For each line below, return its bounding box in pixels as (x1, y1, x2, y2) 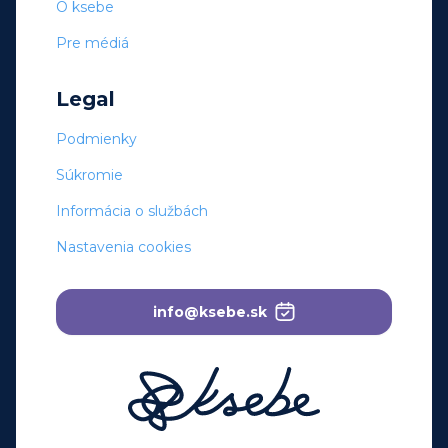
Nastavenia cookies (56, 237, 191, 256)
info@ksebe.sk (153, 302, 267, 321)
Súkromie (56, 165, 123, 184)
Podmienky (56, 129, 137, 148)
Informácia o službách (56, 201, 208, 220)
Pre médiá (56, 33, 129, 52)
